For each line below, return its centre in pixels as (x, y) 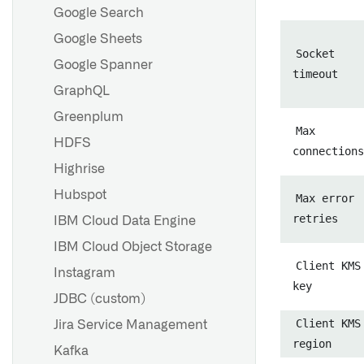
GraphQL (82, 91)
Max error (325, 198)
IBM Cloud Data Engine (125, 221)
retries (315, 219)
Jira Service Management (130, 325)
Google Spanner (103, 65)
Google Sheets (98, 39)
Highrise (79, 169)
